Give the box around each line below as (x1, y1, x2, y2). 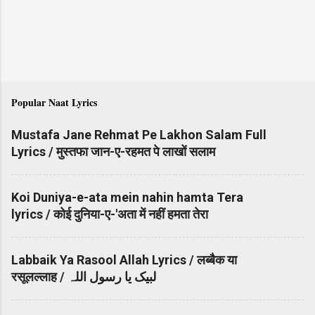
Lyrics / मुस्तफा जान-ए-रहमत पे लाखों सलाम (11, 144, 215, 160)
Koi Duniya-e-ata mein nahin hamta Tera (11, 190, 243, 205)
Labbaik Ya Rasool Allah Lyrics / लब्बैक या (11, 252, 237, 268)
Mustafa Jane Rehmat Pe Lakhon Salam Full (11, 127, 266, 143)
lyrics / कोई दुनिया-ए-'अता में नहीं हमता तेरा (11, 207, 208, 222)
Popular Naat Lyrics (11, 95, 97, 110)
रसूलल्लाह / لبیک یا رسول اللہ (67, 269, 156, 285)
